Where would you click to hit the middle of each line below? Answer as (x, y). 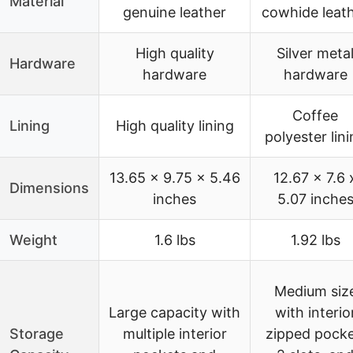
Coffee (315, 116)
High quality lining (175, 126)
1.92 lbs (315, 240)
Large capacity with (175, 313)
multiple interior (175, 334)
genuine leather (175, 13)
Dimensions (49, 188)
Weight (33, 240)
